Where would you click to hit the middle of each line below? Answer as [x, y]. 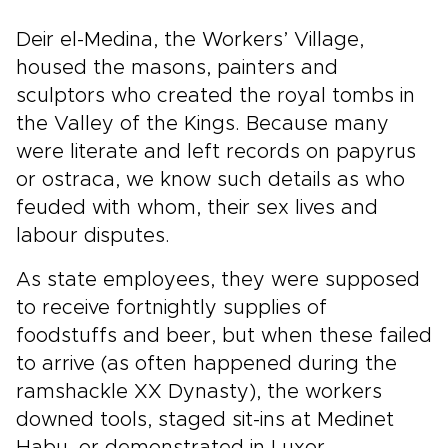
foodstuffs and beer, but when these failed [224, 335]
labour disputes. [93, 235]
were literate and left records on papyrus [216, 151]
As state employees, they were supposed [218, 279]
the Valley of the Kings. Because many [202, 123]
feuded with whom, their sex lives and [197, 207]
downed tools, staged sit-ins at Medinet [205, 419]
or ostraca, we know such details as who [210, 179]
